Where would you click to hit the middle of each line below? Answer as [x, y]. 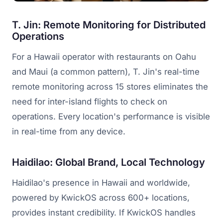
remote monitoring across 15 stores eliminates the [110, 86]
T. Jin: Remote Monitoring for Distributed [109, 25]
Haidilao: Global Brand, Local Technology [109, 162]
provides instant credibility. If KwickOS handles [104, 212]
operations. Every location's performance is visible [111, 116]
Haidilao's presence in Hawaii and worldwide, [101, 182]
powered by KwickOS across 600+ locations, [101, 197]
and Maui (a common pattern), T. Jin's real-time [106, 71]
